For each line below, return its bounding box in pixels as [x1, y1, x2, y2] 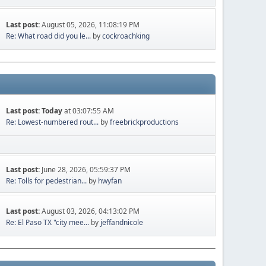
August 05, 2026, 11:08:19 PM [42, 19, 140, 30]
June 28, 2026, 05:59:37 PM [42, 164, 131, 175]
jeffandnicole [100, 217, 144, 227]
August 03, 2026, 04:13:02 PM [42, 205, 140, 216]
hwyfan [98, 176, 122, 186]
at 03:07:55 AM [62, 105, 115, 116]
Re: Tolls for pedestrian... [6, 176, 87, 186]
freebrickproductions [110, 116, 179, 127]
